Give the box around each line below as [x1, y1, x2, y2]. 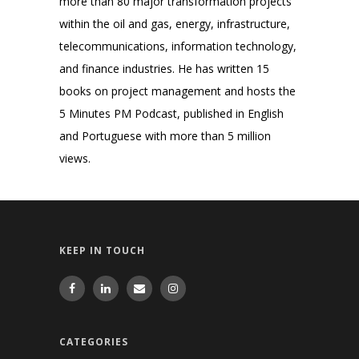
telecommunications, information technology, [59, 38, 296, 54]
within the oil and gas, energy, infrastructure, [59, 15, 290, 31]
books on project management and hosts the [59, 83, 296, 99]
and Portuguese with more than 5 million [59, 127, 271, 143]
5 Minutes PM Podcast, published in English [59, 105, 284, 121]
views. [59, 150, 91, 166]
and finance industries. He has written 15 [59, 60, 269, 76]
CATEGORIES [59, 335, 128, 349]
